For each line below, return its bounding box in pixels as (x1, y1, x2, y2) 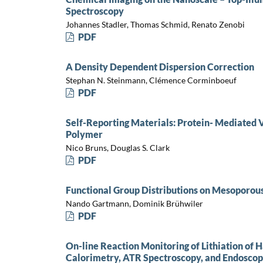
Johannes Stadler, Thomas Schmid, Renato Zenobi (65, 19, 245, 29)
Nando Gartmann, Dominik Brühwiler (65, 198, 203, 208)
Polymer (65, 129, 103, 140)
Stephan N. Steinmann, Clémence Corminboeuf (65, 75, 237, 85)
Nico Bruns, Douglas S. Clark (65, 142, 170, 153)
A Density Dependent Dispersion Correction (65, 61, 254, 73)
